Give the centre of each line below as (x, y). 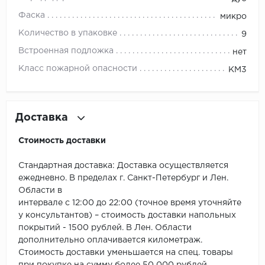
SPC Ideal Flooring (224, 186)
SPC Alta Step (215, 80)
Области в (40, 191)
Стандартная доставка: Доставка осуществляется (123, 166)
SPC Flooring (213, 160)
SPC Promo (209, 240)
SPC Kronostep (217, 213)
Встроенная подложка (66, 51)
